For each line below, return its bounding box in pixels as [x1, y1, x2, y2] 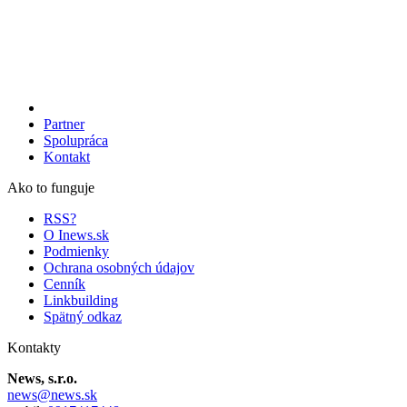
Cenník [44, 275, 85, 292]
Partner [44, 115, 84, 132]
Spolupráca [44, 132, 108, 148]
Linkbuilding [44, 292, 118, 308]
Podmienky [44, 243, 109, 259]
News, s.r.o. [7, 370, 77, 386]
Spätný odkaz [44, 308, 122, 324]
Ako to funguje [7, 179, 94, 195]
